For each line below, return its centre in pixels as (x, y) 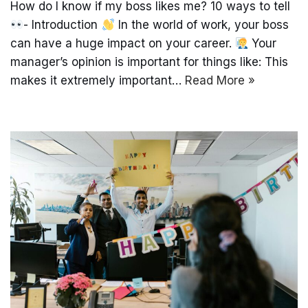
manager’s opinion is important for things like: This (149, 62)
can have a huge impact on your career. (123, 44)
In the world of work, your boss (201, 25)
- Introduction (63, 25)
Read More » (220, 81)
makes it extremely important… (98, 81)
